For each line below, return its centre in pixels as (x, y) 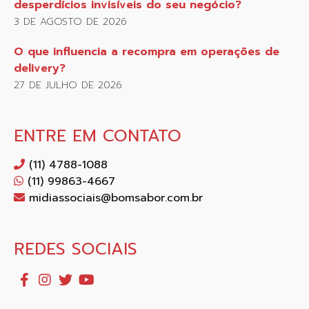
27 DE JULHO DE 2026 (68, 85)
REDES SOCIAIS (76, 249)
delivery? (40, 69)
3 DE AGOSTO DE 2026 (70, 22)
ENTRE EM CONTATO (98, 136)
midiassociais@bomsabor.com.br (114, 198)
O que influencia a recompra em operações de (147, 52)
